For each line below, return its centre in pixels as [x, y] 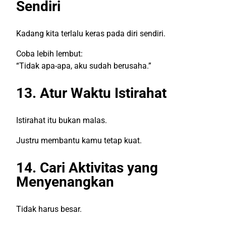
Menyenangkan [65, 182]
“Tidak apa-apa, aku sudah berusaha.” [84, 66]
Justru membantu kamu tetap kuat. [79, 140]
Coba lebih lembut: [49, 53]
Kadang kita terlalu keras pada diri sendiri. [91, 33]
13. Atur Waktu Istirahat [91, 93]
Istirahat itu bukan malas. [62, 120]
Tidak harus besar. [49, 209]
